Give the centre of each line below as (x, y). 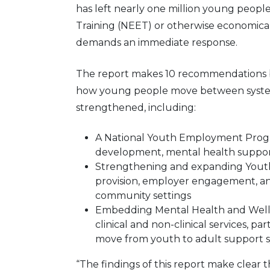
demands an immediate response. (157, 42)
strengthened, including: (136, 108)
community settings (143, 196)
